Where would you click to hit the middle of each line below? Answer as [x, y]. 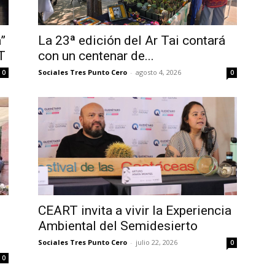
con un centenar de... [96, 56]
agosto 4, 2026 [158, 72]
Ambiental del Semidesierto [118, 226]
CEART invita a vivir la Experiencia [135, 210]
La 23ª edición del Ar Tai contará [132, 40]
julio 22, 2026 [157, 242]
